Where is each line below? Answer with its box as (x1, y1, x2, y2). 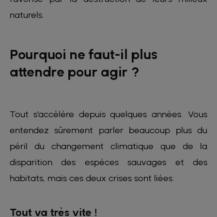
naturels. (10, 10, 44, 20)
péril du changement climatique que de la (10, 141, 207, 152)
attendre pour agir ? (10, 64, 139, 80)
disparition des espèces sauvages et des (10, 157, 207, 168)
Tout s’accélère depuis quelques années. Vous (10, 109, 207, 120)
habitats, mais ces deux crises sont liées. (10, 173, 179, 184)
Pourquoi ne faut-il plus (10, 46, 157, 63)
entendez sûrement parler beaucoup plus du (10, 125, 207, 136)
